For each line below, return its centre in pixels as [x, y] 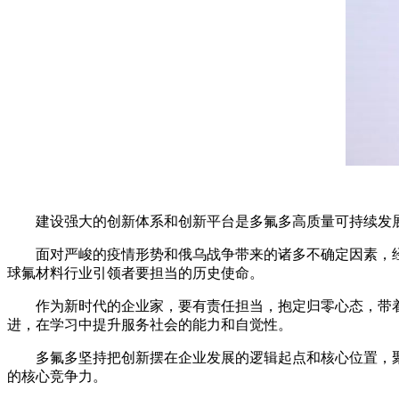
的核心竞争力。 [57, 377]
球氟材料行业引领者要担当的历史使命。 [135, 273]
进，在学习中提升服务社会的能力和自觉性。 [150, 325]
